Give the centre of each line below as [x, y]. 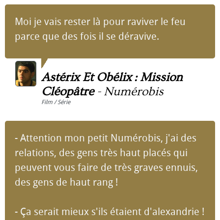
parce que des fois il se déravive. [87, 36]
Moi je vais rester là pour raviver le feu [100, 22]
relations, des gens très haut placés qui [101, 153]
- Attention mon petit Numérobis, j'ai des [106, 138]
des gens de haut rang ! [66, 182]
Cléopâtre [68, 92]
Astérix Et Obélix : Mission [112, 77]
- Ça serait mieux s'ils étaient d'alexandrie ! [110, 212]
